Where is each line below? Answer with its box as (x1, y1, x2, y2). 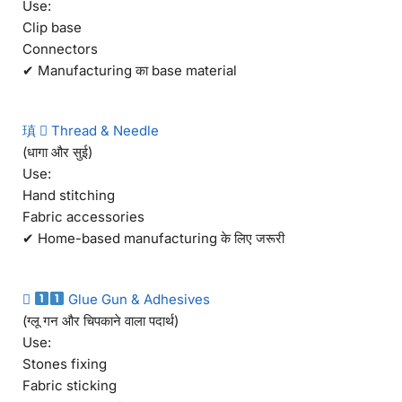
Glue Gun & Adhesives (65, 290, 211, 308)
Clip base (22, 18, 82, 36)
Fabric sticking (22, 376, 117, 394)
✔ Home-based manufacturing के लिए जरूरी (22, 230, 284, 248)
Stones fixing (22, 354, 107, 372)
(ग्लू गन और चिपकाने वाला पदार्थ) (22, 311, 179, 329)
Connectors (22, 39, 98, 57)
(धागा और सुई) (22, 144, 92, 162)
